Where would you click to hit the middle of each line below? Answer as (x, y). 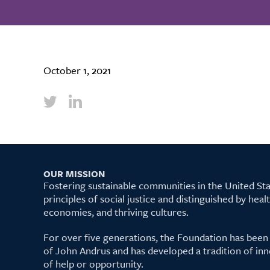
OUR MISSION (74, 174)
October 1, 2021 (77, 70)
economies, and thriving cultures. (116, 212)
